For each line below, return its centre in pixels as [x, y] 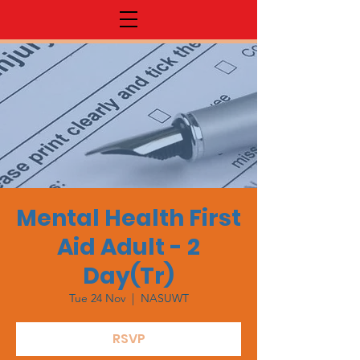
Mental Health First [129, 218]
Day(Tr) [129, 276]
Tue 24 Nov [97, 298]
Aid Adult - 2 [129, 247]
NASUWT [164, 298]
